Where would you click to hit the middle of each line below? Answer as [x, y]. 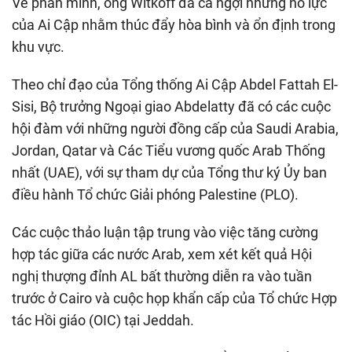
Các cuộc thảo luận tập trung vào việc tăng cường [165, 232]
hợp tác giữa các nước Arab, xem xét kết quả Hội [162, 254]
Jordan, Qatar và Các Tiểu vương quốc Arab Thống [169, 150]
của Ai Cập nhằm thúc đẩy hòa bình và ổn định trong [174, 24]
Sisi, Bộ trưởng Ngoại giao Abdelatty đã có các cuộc [171, 106]
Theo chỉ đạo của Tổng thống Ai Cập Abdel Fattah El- [175, 84]
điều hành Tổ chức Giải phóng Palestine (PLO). [155, 194]
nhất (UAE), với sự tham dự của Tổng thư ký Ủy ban [169, 172]
